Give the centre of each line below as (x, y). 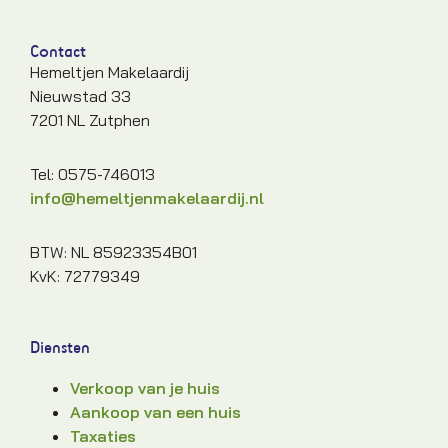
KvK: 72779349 (85, 275)
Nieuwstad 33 (80, 95)
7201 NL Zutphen (90, 119)
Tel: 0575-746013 (92, 173)
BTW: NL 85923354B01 (113, 251)
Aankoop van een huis (155, 411)
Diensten (60, 346)
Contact (58, 50)
